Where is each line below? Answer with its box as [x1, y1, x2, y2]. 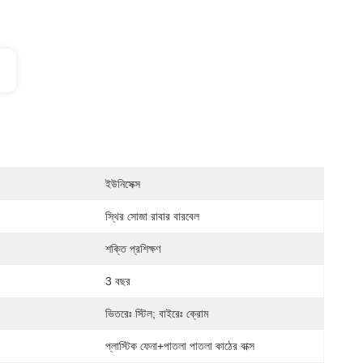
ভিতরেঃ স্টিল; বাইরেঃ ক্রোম [105, 307, 208, 320]
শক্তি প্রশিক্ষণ [105, 242, 160, 255]
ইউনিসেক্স [105, 177, 140, 190]
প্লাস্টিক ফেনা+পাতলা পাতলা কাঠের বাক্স [105, 340, 254, 352]
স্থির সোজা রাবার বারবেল [105, 210, 199, 223]
